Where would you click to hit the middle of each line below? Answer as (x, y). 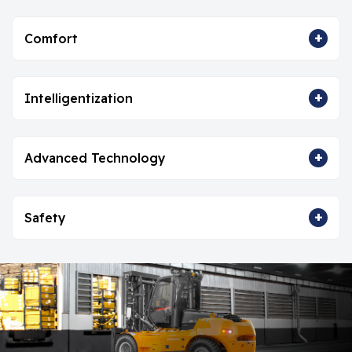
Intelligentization (79, 98)
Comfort (51, 38)
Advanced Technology (95, 158)
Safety (45, 217)
